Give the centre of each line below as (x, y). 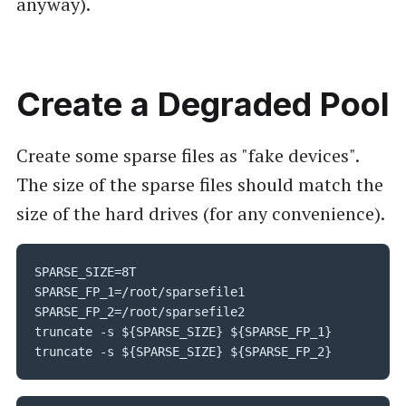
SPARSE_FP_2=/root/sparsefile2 (139, 312)
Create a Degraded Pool (203, 105)
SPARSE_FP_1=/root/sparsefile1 (139, 292)
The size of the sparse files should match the (199, 184)
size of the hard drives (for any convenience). (200, 213)
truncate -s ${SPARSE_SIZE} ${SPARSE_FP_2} (183, 352)
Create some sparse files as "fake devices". (187, 155)
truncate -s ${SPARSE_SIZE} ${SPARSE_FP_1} (183, 332)
